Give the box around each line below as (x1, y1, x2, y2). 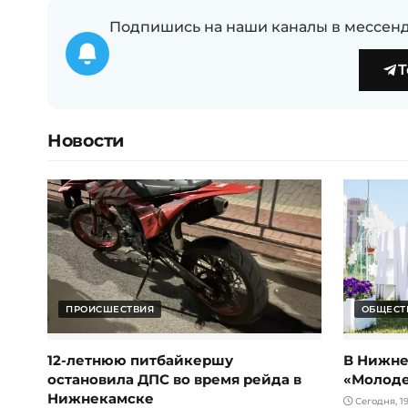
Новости (47, 129, 124, 152)
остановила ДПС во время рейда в (47, 371, 301, 389)
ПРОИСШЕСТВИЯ (66, 303, 154, 316)
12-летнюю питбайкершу (47, 352, 233, 370)
